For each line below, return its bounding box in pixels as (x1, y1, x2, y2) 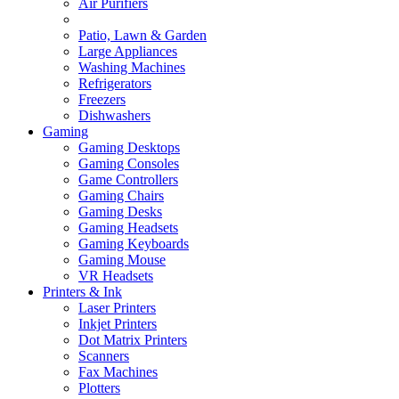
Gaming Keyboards (78, 236, 189, 252)
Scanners (78, 348, 129, 364)
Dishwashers (78, 108, 151, 124)
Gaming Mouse (78, 252, 166, 268)
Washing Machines (78, 60, 185, 76)
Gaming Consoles (78, 156, 179, 172)
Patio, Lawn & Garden (78, 28, 207, 44)
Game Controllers (78, 172, 178, 188)
